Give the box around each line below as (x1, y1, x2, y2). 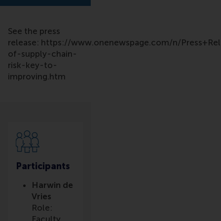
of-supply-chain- (8, 49, 77, 59)
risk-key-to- (8, 60, 57, 70)
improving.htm (8, 72, 66, 81)
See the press (8, 26, 60, 36)
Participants (16, 161, 70, 172)
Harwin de (32, 180, 73, 190)
